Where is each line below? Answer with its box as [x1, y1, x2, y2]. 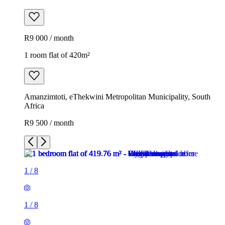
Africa [24, 101, 44, 110]
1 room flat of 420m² [24, 50, 90, 59]
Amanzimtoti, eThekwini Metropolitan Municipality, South [24, 92, 210, 101]
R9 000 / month [24, 33, 74, 42]
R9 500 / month [24, 118, 74, 127]
